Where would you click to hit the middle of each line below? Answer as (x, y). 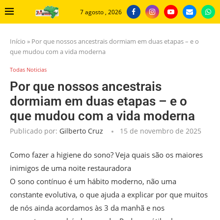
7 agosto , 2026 (101, 12)
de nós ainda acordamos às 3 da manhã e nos (87, 208)
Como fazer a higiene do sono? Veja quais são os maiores (106, 155)
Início (18, 41)
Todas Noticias (28, 70)
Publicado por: (35, 131)
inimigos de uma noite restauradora (70, 168)
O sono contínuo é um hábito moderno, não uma (93, 181)
